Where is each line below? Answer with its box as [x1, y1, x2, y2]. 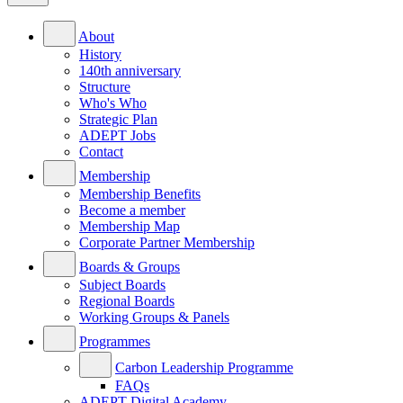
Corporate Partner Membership [79, 235, 255, 251]
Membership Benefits [79, 186, 201, 202]
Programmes [79, 334, 150, 350]
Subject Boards [79, 277, 166, 293]
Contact [79, 144, 123, 160]
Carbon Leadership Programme [115, 360, 293, 376]
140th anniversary [79, 63, 181, 79]
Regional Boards [79, 293, 175, 309]
